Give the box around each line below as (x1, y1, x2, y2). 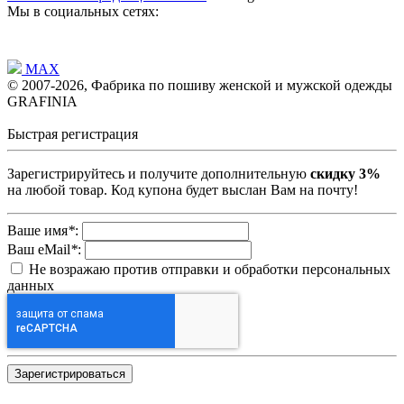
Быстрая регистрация (7, 125, 138, 142)
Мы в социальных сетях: (7, 3, 159, 19)
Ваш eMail (7, 241, 70, 257)
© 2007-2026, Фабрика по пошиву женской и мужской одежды (7, 77, 392, 93)
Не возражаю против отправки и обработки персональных (25, 261, 390, 277)
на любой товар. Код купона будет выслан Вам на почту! (7, 181, 358, 197)
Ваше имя (7, 222, 68, 238)
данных (7, 277, 58, 293)
